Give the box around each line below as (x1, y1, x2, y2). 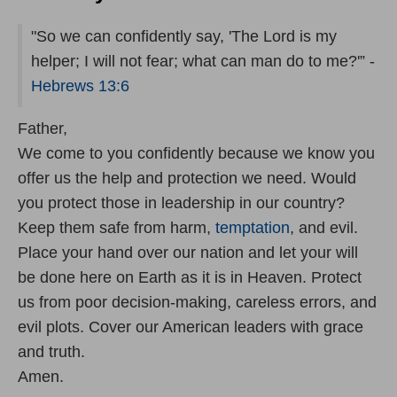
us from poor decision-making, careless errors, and (18, 293, 377, 312)
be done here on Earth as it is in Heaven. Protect (18, 269, 362, 287)
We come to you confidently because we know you (18, 144, 375, 163)
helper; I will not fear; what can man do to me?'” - (31, 52, 375, 71)
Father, (18, 120, 67, 138)
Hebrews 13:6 (31, 77, 129, 96)
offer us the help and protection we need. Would (18, 169, 356, 188)
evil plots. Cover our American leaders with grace (18, 318, 363, 337)
